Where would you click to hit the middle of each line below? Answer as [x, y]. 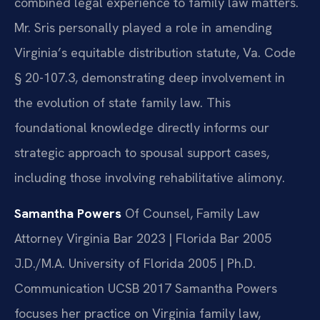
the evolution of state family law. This [122, 103]
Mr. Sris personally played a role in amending [143, 28]
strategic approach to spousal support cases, [142, 153]
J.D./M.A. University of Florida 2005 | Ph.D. [135, 263]
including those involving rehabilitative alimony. [150, 178]
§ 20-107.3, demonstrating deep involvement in [150, 78]
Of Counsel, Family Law [190, 213]
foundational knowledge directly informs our [142, 128]
